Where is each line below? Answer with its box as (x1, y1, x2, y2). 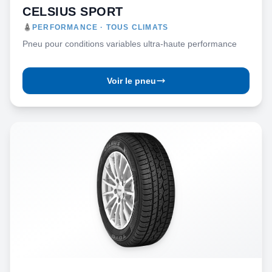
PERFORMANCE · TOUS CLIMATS (32, 23, 169, 32)
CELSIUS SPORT (22, 5, 123, 18)
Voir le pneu (106, 76, 156, 86)
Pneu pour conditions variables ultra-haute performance (22, 39, 237, 49)
